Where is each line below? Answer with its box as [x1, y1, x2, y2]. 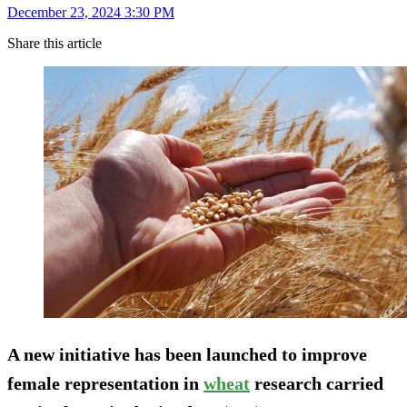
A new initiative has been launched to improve [7, 343, 367, 364]
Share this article [7, 35, 102, 51]
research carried [250, 372, 383, 393]
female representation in [7, 372, 203, 393]
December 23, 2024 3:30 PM [7, 4, 174, 20]
